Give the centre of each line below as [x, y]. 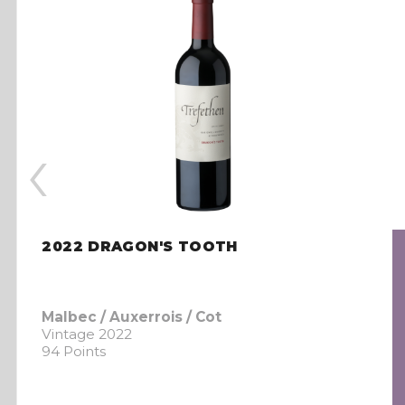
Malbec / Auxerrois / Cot [132, 316]
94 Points [74, 351]
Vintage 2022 [87, 334]
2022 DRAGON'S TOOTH [140, 247]
